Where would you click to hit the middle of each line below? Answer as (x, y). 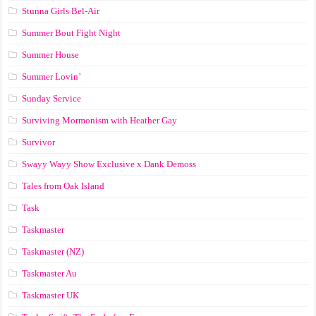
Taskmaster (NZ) (53, 252)
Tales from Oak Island (63, 186)
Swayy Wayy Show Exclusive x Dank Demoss (109, 164)
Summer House (51, 55)
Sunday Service (52, 99)
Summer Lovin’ (52, 77)
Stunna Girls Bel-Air (61, 11)
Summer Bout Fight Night (72, 33)
